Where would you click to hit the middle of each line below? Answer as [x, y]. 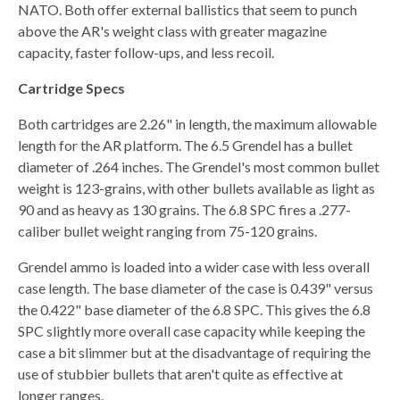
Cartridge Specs [71, 87]
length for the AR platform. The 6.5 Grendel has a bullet [185, 145]
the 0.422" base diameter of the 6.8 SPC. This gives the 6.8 [194, 309]
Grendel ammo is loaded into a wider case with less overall [194, 266]
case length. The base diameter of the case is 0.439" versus [196, 287]
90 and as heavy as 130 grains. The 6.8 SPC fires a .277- [184, 209]
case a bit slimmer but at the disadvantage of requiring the [194, 352]
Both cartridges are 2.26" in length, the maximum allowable [197, 123]
